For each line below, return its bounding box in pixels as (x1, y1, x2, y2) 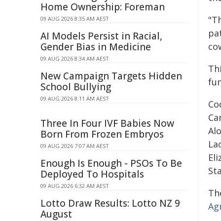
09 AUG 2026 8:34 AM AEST (40, 55, 109, 62)
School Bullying (40, 80, 111, 93)
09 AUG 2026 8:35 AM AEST (40, 15, 109, 22)
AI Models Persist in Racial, (40, 30, 162, 42)
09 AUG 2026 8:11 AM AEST (40, 95, 109, 102)
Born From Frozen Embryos (40, 128, 164, 141)
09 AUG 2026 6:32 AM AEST (40, 182, 109, 189)
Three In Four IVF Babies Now (40, 117, 174, 130)
